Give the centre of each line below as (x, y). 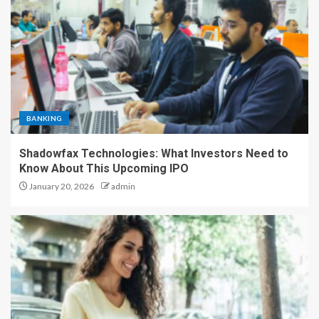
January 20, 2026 (61, 186)
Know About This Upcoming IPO (104, 168)
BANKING (45, 118)
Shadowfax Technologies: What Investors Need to (154, 153)
